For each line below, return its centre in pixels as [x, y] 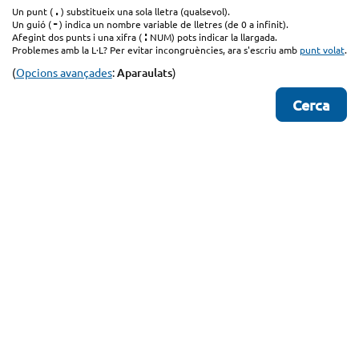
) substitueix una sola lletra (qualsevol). [145, 12]
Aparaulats [144, 72]
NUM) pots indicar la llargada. [213, 37]
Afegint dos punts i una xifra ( [77, 37]
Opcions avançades [64, 72]
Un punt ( [32, 12]
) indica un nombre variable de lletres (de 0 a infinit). [173, 24]
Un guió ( [31, 24]
